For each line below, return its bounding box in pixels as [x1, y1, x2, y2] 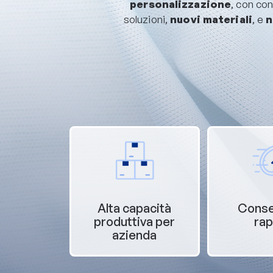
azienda [112, 227, 157, 243]
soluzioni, [123, 12, 171, 26]
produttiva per [94, 213, 175, 229]
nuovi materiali [170, 12, 252, 26]
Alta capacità [97, 200, 172, 216]
